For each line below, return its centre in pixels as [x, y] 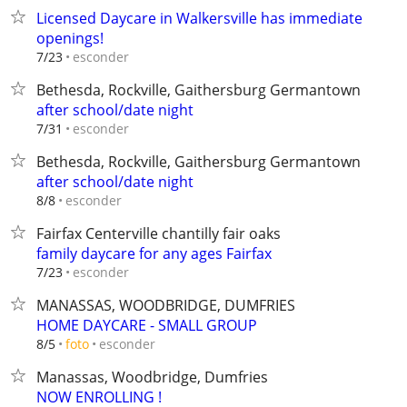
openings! [70, 38]
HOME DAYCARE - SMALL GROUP [147, 325]
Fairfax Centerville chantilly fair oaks [159, 233]
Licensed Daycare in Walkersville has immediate [199, 18]
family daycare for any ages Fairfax [154, 253]
